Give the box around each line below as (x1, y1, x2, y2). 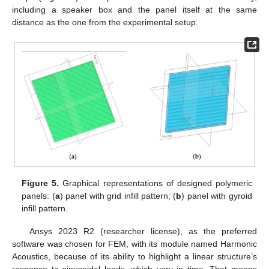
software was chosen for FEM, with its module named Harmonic (12, 239, 257, 249)
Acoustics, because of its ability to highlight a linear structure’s (12, 252, 257, 262)
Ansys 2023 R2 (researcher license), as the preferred (29, 226, 257, 237)
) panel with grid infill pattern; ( (59, 191, 177, 201)
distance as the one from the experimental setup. (12, 17, 198, 27)
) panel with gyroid (181, 191, 252, 201)
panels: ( (22, 191, 55, 201)
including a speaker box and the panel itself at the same (12, 5, 257, 14)
